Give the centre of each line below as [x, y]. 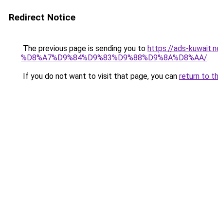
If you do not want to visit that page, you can [100, 76]
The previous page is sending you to [84, 48]
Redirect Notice [42, 17]
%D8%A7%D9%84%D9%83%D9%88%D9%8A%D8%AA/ [114, 58]
